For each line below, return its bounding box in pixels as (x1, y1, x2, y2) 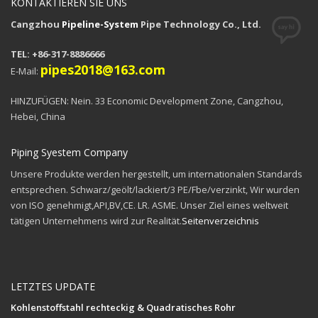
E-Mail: (11, 64, 40, 77)
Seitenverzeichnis (182, 214, 259, 227)
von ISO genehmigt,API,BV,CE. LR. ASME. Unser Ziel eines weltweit (11, 198, 288, 212)
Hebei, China (11, 109, 65, 123)
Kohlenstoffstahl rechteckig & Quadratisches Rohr (11, 300, 236, 314)
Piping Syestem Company (11, 145, 128, 159)
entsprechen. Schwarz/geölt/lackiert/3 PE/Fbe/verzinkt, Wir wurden (11, 182, 300, 196)
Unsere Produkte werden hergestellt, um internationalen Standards (11, 167, 302, 180)
